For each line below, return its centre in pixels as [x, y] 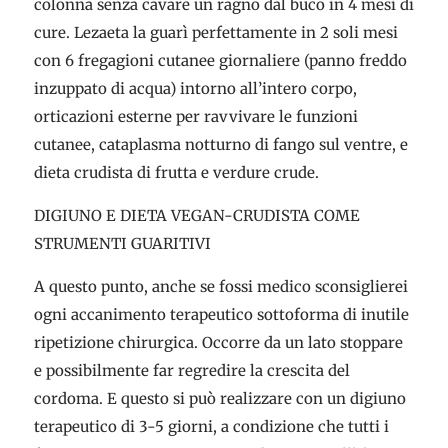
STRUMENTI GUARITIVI [122, 243]
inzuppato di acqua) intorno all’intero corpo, [195, 88]
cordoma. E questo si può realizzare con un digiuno [219, 398]
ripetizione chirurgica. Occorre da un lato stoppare [218, 342]
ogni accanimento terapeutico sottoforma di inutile [221, 314]
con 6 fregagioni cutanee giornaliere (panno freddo [220, 60]
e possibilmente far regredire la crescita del [191, 370]
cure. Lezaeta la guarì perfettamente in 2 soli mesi [215, 32]
